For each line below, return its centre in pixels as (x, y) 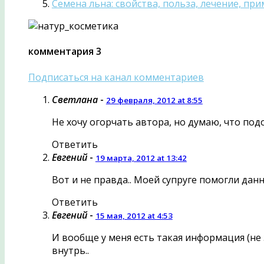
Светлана (75, 99)
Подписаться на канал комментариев (116, 77)
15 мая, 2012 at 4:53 (134, 215)
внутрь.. (70, 250)
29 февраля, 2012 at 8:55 (154, 100)
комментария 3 (65, 52)
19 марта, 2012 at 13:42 (141, 158)
